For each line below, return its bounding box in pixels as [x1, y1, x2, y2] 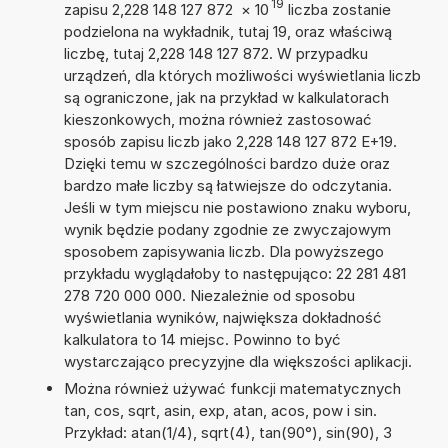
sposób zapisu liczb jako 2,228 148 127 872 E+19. [63, 131, 397, 151]
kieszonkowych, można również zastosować [63, 109, 372, 129]
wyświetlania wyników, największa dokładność [63, 307, 382, 327]
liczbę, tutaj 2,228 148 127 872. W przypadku [63, 43, 368, 63]
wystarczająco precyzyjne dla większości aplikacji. [63, 351, 412, 371]
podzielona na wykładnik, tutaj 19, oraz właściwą [63, 21, 392, 41]
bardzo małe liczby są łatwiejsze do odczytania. [63, 175, 392, 195]
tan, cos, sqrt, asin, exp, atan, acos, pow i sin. [63, 400, 377, 420]
